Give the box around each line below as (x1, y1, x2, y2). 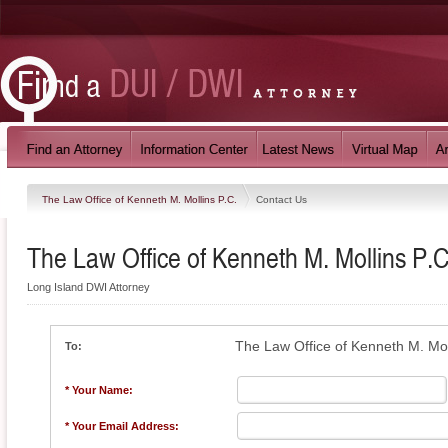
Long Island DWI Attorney (27, 281, 150, 293)
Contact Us (256, 193, 307, 205)
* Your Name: (65, 384, 133, 396)
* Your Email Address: (65, 420, 179, 432)
